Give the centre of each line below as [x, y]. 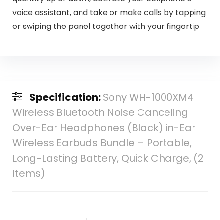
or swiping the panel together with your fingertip [106, 27]
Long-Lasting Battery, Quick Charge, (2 [108, 158]
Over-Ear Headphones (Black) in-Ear [104, 127]
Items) [28, 173]
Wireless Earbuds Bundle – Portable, [102, 143]
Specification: [66, 97]
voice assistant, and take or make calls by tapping [109, 13]
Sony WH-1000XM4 [148, 97]
